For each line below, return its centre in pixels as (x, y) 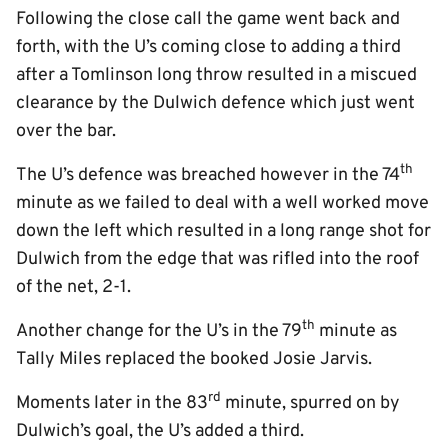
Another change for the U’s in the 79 (159, 331)
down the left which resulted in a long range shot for (223, 231)
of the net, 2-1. (73, 287)
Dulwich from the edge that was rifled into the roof (217, 259)
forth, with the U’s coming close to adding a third (208, 47)
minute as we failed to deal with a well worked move (222, 203)
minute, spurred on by (310, 403)
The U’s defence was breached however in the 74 (208, 175)
